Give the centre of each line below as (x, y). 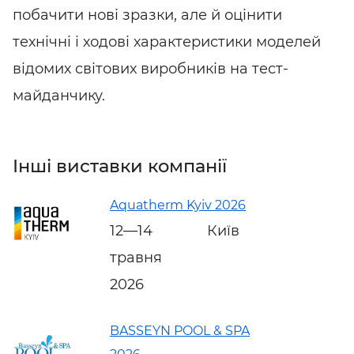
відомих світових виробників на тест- (151, 69)
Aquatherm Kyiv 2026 (178, 205)
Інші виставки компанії (120, 166)
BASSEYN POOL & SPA (180, 330)
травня (136, 257)
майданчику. (59, 96)
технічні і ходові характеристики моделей (167, 42)
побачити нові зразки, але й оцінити (147, 15)
